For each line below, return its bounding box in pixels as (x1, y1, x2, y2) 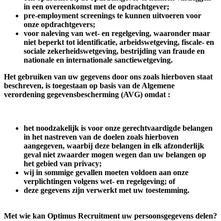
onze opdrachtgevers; (24, 20, 95, 29)
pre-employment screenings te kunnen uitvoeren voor (24, 11, 201, 20)
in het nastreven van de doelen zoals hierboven (24, 132, 179, 141)
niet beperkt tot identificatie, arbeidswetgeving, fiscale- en (24, 37, 214, 46)
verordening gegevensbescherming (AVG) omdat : (4, 90, 170, 99)
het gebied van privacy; (24, 159, 102, 168)
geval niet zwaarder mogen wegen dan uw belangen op (24, 150, 206, 159)
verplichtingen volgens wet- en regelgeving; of (24, 177, 175, 185)
